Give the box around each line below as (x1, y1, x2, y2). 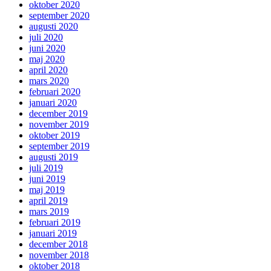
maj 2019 (29, 184, 65, 195)
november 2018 (29, 250, 89, 261)
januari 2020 (29, 97, 77, 108)
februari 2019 (29, 217, 80, 228)
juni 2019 (29, 174, 65, 184)
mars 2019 (29, 206, 69, 217)
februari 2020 (29, 87, 80, 97)
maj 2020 (29, 54, 65, 65)
